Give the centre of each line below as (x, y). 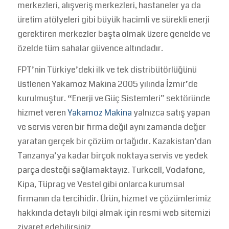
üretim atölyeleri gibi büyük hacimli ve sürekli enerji (113, 19)
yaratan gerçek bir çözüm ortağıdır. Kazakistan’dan (114, 141)
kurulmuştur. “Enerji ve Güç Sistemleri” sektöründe (113, 98)
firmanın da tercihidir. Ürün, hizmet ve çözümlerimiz (114, 198)
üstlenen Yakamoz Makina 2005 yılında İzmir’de (107, 84)
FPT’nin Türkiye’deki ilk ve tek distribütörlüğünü (107, 70)
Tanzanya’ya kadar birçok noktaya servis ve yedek (112, 155)
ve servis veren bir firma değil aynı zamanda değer (111, 127)
